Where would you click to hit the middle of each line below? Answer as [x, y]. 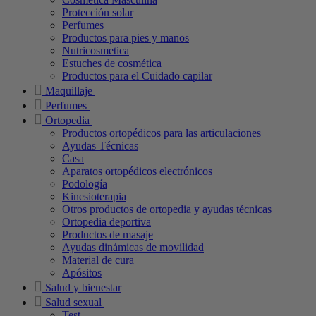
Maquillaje [69, 90]
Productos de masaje [108, 234]
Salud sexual [73, 302]
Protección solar [98, 12]
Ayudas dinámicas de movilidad [133, 247]
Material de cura [98, 260]
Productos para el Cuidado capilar [137, 75]
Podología [85, 183]
